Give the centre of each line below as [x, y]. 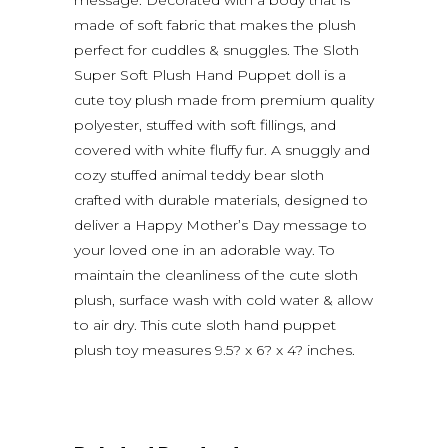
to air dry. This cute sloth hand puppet [205, 324]
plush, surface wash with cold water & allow [223, 299]
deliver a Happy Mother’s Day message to [220, 224]
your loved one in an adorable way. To [204, 249]
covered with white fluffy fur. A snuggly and [222, 149]
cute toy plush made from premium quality [224, 99]
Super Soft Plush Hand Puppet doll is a [210, 74]
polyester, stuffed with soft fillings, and [205, 124]
